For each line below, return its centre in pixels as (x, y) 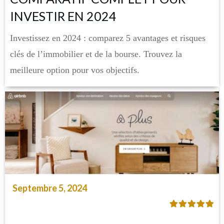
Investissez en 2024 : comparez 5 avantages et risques (108, 38)
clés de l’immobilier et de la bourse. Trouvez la (96, 54)
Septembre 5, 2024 (50, 188)
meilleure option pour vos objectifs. (75, 70)
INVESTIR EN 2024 (63, 16)
